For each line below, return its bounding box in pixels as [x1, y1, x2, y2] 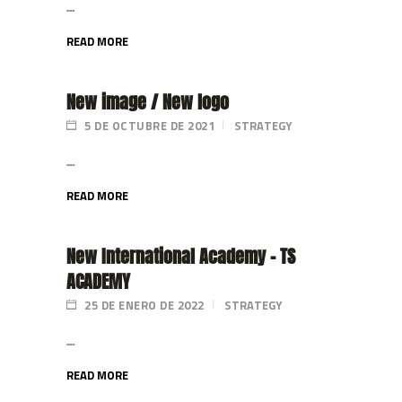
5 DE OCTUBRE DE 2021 [81, 117, 214, 135]
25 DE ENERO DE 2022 [81, 296, 205, 314]
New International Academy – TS [66, 242, 295, 270]
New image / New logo [66, 88, 229, 116]
